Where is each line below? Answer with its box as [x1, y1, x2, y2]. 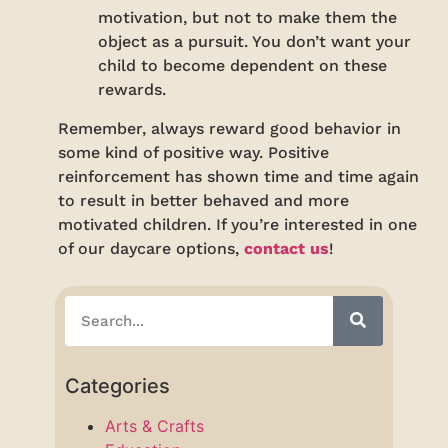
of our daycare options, [58, 239, 245, 259]
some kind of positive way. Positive [58, 143, 330, 163]
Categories [64, 373, 170, 398]
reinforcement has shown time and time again [58, 167, 420, 187]
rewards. [98, 80, 167, 100]
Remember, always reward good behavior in [58, 119, 402, 139]
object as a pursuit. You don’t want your [98, 32, 412, 52]
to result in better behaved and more [58, 191, 350, 211]
